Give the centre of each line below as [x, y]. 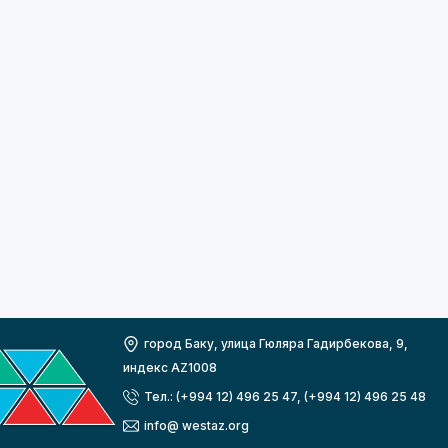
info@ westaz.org [196, 425]
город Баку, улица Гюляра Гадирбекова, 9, [275, 343]
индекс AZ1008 [169, 367]
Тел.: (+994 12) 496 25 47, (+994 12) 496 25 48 [284, 396]
